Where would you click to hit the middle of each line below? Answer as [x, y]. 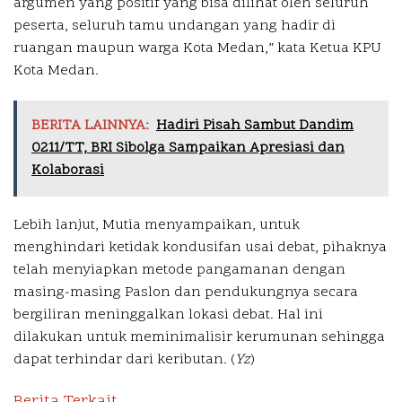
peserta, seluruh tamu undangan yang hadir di [175, 26]
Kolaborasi [68, 170]
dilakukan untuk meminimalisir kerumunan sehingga [199, 337]
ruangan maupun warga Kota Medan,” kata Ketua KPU [197, 48]
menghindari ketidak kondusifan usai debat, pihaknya [200, 247]
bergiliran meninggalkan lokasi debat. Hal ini [168, 315]
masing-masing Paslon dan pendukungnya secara [186, 292]
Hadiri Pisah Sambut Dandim [255, 125]
